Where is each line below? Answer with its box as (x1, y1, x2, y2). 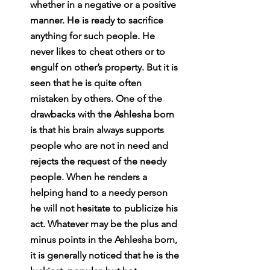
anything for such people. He (30, 30, 157, 42)
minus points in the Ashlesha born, (30, 233, 180, 245)
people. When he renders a (30, 171, 149, 183)
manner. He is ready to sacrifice (30, 14, 166, 26)
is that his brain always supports (30, 124, 166, 136)
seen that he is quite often (30, 77, 144, 89)
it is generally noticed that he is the (30, 249, 181, 261)
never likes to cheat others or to (30, 45, 168, 57)
